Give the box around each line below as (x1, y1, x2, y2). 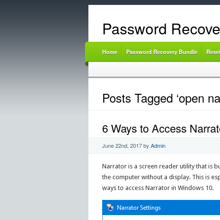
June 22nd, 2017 (102, 141, 142, 149)
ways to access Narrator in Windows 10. (102, 184, 214, 192)
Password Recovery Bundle (126, 48, 197, 55)
